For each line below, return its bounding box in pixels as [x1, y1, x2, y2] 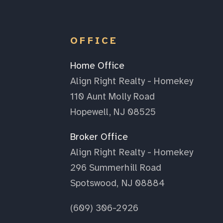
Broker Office [70, 130, 128, 143]
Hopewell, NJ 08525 [70, 106, 156, 118]
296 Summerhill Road [70, 161, 162, 174]
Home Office [70, 59, 125, 72]
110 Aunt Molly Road [70, 90, 155, 103]
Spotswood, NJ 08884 [70, 177, 165, 189]
